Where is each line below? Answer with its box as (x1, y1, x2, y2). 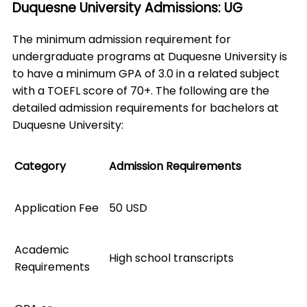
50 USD (109, 199, 147, 216)
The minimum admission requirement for (12, 31, 231, 47)
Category (14, 158, 66, 174)
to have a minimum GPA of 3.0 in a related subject (12, 65, 280, 82)
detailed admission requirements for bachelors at (12, 99, 279, 116)
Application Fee (14, 199, 99, 216)
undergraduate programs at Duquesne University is (12, 48, 287, 64)
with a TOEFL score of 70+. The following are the (12, 82, 269, 99)
